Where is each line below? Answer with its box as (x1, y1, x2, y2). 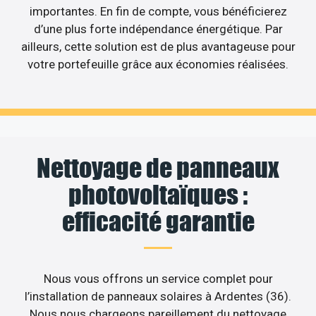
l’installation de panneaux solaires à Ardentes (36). (25, 289, 291, 304)
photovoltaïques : (68, 179, 248, 211)
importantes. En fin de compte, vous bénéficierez (29, 4, 287, 18)
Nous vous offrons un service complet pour (43, 272, 273, 286)
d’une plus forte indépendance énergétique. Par (33, 21, 283, 36)
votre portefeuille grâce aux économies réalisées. (28, 56, 288, 71)
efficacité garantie (61, 206, 255, 238)
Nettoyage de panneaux (37, 152, 279, 184)
